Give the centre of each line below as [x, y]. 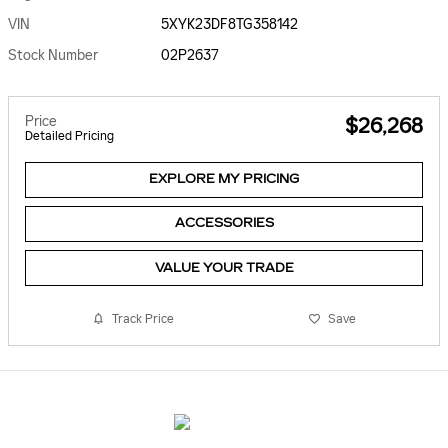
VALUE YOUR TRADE [224, 267]
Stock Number [53, 55]
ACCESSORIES [224, 223]
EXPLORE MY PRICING [224, 179]
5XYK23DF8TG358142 [230, 24]
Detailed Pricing [69, 135]
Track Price [143, 319]
